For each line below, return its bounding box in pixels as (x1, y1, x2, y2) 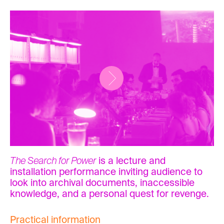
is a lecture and (96, 156, 165, 166)
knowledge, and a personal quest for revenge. (10, 189, 209, 199)
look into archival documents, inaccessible (10, 178, 194, 188)
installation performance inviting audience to (10, 167, 202, 177)
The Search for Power (10, 156, 96, 166)
